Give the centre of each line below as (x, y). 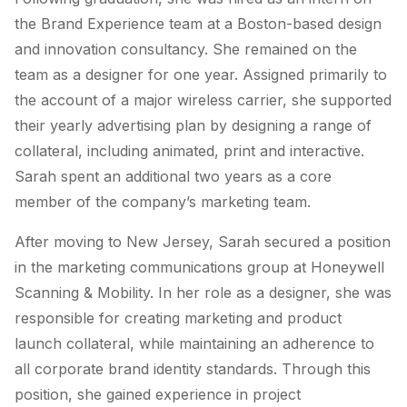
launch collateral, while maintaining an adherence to (194, 344)
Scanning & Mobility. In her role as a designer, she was (203, 293)
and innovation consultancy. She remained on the (186, 50)
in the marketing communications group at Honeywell (199, 268)
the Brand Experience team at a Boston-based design (198, 24)
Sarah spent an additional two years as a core (173, 177)
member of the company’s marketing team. (163, 202)
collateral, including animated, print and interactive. (189, 151)
